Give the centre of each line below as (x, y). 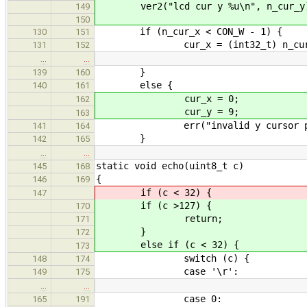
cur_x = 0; (168, 98)
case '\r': (167, 271)
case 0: (159, 298)
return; (160, 218)
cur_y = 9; (168, 111)
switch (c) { (173, 258)
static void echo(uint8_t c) (170, 165)
